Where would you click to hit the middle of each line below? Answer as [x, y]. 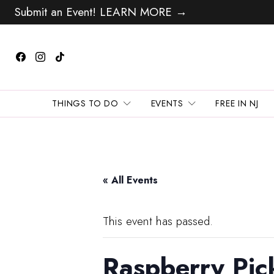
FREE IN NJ [237, 103]
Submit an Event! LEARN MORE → [99, 12]
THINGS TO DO [85, 103]
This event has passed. [158, 221]
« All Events [130, 180]
